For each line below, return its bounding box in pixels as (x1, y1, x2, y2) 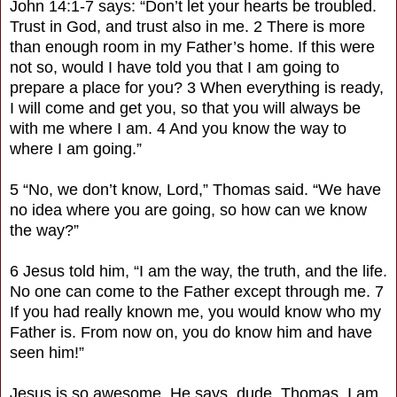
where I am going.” (10, 139, 142, 158)
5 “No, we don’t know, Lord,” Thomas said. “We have (10, 180, 381, 198)
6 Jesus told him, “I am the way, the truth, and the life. (10, 261, 387, 280)
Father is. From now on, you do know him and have (10, 323, 372, 341)
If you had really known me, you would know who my (10, 302, 381, 321)
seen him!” (10, 343, 84, 362)
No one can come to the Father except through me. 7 (10, 282, 384, 300)
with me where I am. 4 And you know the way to (10, 119, 346, 137)
